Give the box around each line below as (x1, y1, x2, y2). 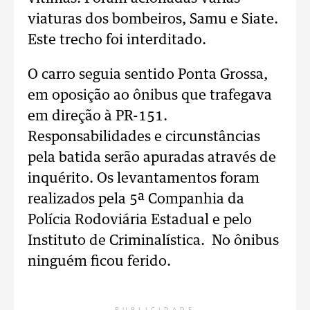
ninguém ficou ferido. (28, 255, 171, 268)
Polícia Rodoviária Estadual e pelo (28, 213, 252, 227)
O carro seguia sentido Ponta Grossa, (28, 68, 268, 82)
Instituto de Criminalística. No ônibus (28, 234, 279, 248)
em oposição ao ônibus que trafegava (28, 89, 272, 102)
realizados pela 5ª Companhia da (28, 192, 244, 206)
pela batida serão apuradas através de (28, 151, 276, 165)
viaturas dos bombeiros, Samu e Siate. (28, 12, 278, 26)
